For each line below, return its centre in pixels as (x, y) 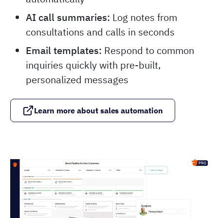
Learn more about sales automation (99, 110)
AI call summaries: (68, 17)
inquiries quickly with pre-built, (93, 65)
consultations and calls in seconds (100, 32)
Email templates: (64, 50)
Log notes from (144, 17)
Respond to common (148, 50)
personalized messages (77, 79)
